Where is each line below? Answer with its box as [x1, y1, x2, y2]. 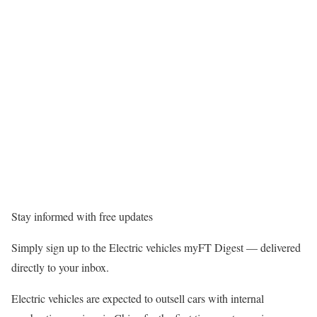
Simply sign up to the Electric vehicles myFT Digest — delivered [11, 240, 301, 255]
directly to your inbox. [11, 260, 109, 275]
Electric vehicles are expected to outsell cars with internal [11, 291, 264, 306]
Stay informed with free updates [11, 209, 153, 224]
